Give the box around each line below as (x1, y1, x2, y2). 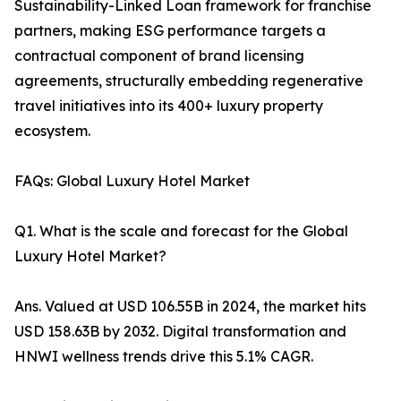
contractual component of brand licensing (14, 47, 304, 65)
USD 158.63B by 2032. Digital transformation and (14, 322, 346, 341)
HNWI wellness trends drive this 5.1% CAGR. (14, 347, 313, 366)
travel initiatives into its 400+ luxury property (14, 97, 323, 115)
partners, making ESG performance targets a (14, 21, 326, 40)
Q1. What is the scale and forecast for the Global (14, 222, 348, 241)
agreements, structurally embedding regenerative (14, 72, 363, 90)
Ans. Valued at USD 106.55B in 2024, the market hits (14, 297, 366, 316)
